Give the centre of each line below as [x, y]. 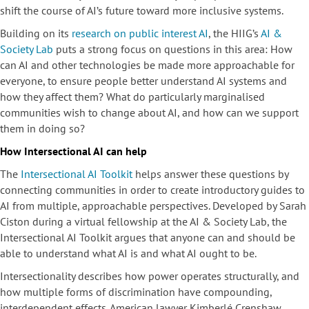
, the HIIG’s [235, 33]
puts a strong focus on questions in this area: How [173, 49]
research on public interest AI [140, 33]
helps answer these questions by [210, 174]
